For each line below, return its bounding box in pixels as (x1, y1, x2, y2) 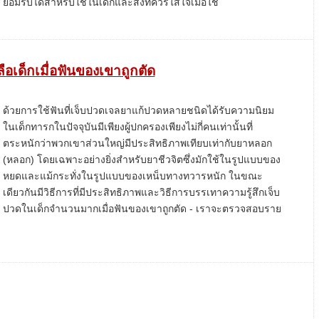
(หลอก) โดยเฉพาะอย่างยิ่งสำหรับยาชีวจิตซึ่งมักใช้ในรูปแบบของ (3, 154, 281, 165)
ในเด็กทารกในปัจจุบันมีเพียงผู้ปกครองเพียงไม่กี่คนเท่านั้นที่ (3, 121, 253, 132)
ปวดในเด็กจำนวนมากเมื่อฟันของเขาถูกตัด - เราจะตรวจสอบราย (3, 203, 281, 214)
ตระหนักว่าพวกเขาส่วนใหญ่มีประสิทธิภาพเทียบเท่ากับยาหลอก (3, 137, 272, 149)
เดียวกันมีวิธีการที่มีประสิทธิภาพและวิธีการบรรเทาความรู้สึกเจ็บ (3, 187, 280, 198)
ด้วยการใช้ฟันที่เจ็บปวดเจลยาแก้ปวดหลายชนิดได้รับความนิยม (3, 105, 274, 116)
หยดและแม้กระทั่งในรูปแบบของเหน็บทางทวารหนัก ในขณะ (3, 170, 263, 182)
